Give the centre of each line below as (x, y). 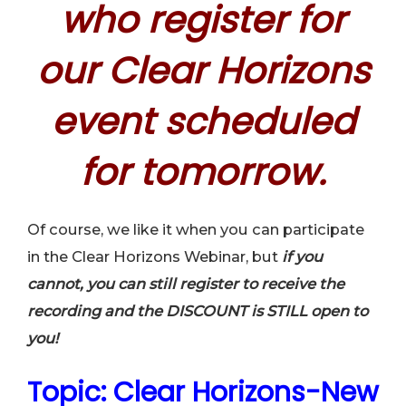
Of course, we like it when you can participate (196, 230)
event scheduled (203, 122)
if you (302, 257)
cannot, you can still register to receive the (186, 284)
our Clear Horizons (203, 71)
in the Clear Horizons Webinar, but (155, 257)
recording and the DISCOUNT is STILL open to (198, 311)
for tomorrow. (203, 173)
